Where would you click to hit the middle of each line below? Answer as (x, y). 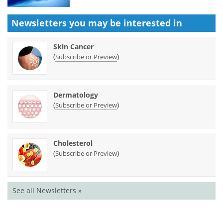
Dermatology (76, 95)
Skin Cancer (73, 46)
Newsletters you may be (67, 23)
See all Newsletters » (47, 190)
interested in (153, 23)
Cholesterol (73, 143)
